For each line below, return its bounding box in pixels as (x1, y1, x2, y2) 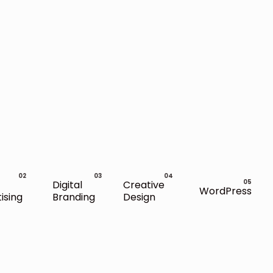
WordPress (199, 183, 252, 198)
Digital (52, 177, 82, 192)
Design (123, 190, 156, 204)
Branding (52, 190, 95, 204)
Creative (123, 177, 165, 192)
